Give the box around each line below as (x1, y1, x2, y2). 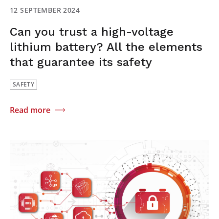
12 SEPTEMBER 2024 (10, 5, 80, 15)
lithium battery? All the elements (10, 40, 202, 54)
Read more (10, 104, 50, 115)
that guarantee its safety (10, 55, 152, 69)
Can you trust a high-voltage (10, 24, 174, 39)
